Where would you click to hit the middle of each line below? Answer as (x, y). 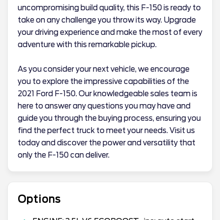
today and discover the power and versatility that (107, 143)
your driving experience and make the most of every (110, 32)
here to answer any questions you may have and (104, 106)
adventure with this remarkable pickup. (87, 45)
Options (39, 199)
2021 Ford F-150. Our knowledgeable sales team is (108, 94)
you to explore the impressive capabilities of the (103, 82)
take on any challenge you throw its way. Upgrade (107, 20)
